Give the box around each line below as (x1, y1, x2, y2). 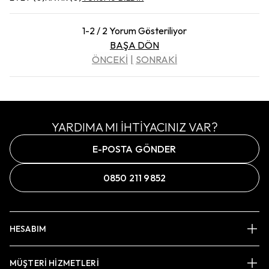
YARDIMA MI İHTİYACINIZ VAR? (51, 119, 218, 134)
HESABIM (10, 223, 47, 234)
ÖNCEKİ (92, 53, 128, 65)
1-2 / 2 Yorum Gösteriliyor (82, 24, 187, 37)
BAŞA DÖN (110, 38, 159, 51)
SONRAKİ (136, 53, 177, 65)
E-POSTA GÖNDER (92, 143, 177, 155)
